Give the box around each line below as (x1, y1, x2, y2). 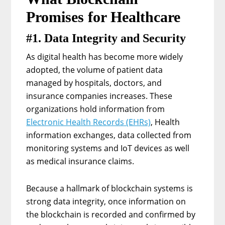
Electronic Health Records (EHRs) (26, 116, 151, 128)
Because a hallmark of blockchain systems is (26, 182, 193, 194)
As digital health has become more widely (26, 51, 183, 62)
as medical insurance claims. (26, 155, 135, 167)
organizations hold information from (26, 103, 165, 115)
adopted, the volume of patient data (26, 64, 163, 75)
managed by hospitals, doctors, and (26, 77, 162, 88)
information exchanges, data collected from (26, 129, 192, 141)
